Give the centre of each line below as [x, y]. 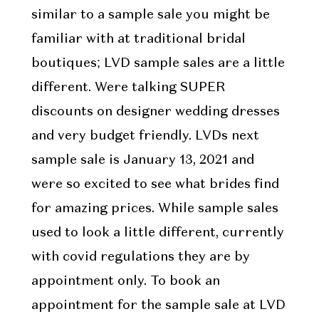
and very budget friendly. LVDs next [145, 136]
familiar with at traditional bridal [138, 40]
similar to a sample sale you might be [150, 15]
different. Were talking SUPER [128, 88]
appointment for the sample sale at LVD [158, 306]
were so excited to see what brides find [155, 185]
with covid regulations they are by [140, 257]
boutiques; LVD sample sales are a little [158, 64]
